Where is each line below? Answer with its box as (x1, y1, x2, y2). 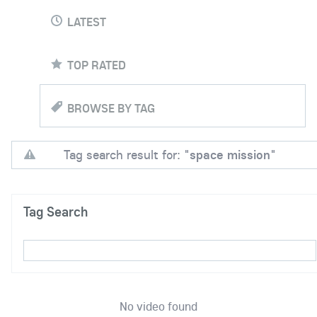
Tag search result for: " (64, 146, 190, 163)
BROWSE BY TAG (67, 100, 155, 115)
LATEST (67, 13, 106, 29)
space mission (190, 146, 270, 163)
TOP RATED (67, 57, 126, 72)
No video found (120, 299, 197, 313)
